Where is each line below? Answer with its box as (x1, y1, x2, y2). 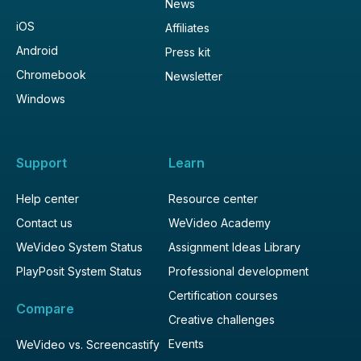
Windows (16, 91, 65, 106)
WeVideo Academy (168, 215, 271, 230)
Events (168, 336, 204, 351)
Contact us (16, 215, 73, 230)
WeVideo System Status (16, 239, 143, 254)
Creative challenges (168, 312, 275, 326)
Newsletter (165, 68, 222, 83)
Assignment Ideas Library (168, 239, 301, 254)
